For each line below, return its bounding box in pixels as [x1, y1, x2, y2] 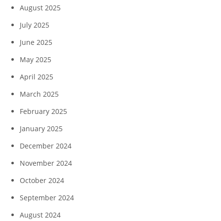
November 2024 [20, 158, 72, 168]
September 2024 [20, 192, 74, 202]
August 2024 [20, 210, 61, 220]
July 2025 [20, 20, 49, 30]
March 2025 [20, 89, 59, 99]
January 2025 [20, 123, 63, 133]
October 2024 [20, 175, 64, 185]
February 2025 [20, 106, 67, 116]
